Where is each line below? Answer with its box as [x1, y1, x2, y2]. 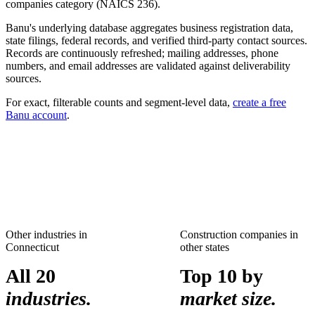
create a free [233, 96, 286, 108]
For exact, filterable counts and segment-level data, [6, 96, 233, 108]
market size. [180, 288, 276, 309]
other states [180, 241, 229, 253]
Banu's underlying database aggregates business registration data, [6, 22, 293, 34]
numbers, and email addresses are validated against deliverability [6, 60, 290, 72]
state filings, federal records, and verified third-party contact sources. [6, 34, 307, 46]
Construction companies [180, 229, 287, 240]
